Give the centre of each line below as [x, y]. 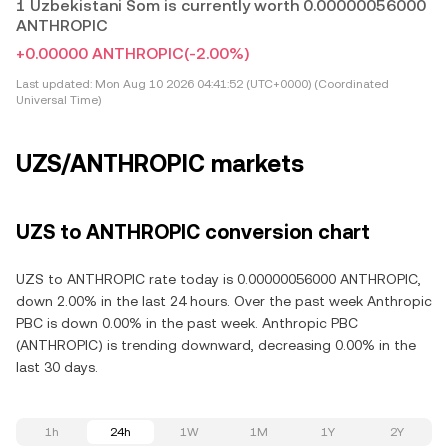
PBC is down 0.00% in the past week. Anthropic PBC [187, 323]
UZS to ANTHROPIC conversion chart [193, 232]
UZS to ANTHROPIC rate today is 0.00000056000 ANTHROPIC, [218, 279]
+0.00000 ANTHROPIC [100, 53]
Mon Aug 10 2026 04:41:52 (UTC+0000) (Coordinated [240, 84]
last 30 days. [57, 367]
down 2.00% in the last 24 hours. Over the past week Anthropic [224, 301]
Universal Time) [58, 100]
